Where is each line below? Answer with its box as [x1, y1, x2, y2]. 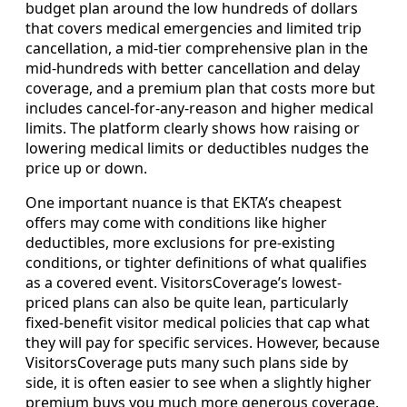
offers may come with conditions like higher [25, 213, 327, 233]
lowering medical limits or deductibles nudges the [25, 138, 369, 159]
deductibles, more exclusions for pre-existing [25, 233, 335, 253]
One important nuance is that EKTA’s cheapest [25, 193, 342, 213]
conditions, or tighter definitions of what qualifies [25, 253, 367, 273]
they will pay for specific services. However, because [25, 333, 380, 353]
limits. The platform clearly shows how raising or [25, 118, 360, 139]
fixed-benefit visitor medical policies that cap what [25, 313, 370, 333]
